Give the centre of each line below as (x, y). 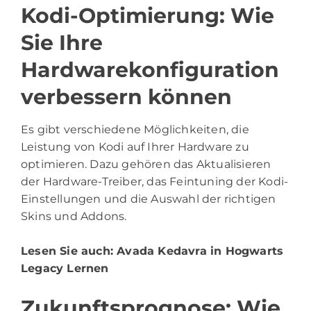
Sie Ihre (62, 43)
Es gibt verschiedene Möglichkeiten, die (135, 130)
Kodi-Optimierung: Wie (148, 16)
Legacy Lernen (65, 269)
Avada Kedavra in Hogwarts (200, 251)
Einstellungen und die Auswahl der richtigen (149, 199)
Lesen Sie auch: (69, 251)
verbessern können (126, 97)
